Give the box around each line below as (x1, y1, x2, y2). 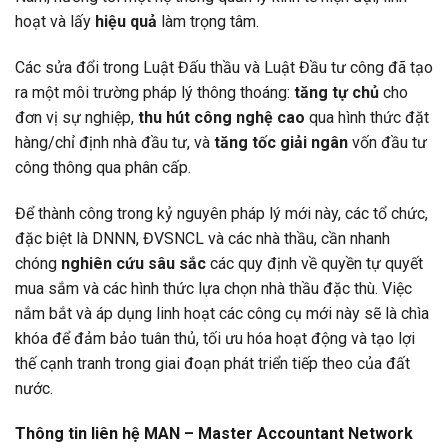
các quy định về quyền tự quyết (206, 253, 423, 273)
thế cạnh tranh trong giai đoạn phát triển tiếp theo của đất (15, 353, 410, 373)
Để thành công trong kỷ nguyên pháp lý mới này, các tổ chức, (15, 203, 428, 223)
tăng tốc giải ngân (214, 132, 348, 152)
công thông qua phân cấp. (15, 157, 191, 177)
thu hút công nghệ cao (138, 107, 305, 127)
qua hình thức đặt (305, 107, 429, 127)
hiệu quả (95, 12, 157, 32)
